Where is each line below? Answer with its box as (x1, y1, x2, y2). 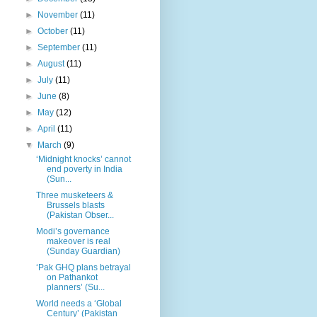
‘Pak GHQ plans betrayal (35, 262, 131, 272)
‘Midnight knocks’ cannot (35, 154, 131, 164)
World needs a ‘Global (35, 298, 122, 309)
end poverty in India (46, 163, 122, 174)
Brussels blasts (46, 200, 105, 210)
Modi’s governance (35, 226, 110, 236)
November (38, 9, 81, 20)
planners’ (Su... (46, 282, 105, 292)
